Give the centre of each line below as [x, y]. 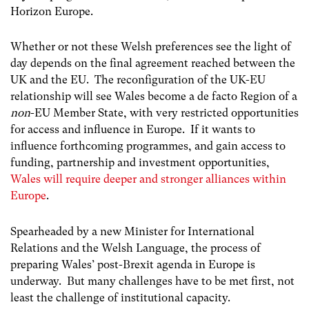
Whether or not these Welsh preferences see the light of [151, 47]
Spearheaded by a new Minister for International [132, 231]
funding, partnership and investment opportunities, [140, 163]
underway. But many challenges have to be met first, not [152, 281]
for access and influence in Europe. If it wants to [133, 130]
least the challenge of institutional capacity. [120, 297]
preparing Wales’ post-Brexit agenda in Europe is [133, 264]
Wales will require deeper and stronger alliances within [148, 179]
